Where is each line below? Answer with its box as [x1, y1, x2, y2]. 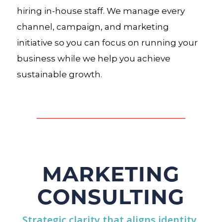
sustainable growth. [16, 69, 102, 79]
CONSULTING [37, 181, 185, 210]
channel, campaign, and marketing [16, 21, 169, 32]
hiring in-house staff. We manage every [16, 5, 185, 16]
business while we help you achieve [16, 53, 170, 63]
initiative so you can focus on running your [16, 37, 198, 48]
